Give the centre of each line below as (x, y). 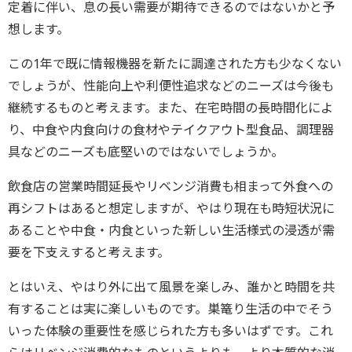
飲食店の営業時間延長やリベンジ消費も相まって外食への (170, 186)
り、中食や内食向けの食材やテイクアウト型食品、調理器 (171, 129)
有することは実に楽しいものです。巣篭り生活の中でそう (170, 308)
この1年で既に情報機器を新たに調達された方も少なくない (175, 63)
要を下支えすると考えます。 (89, 252)
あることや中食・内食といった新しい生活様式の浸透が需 (171, 230)
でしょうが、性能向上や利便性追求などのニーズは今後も (171, 85)
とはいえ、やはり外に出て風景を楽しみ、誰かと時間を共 (171, 286)
